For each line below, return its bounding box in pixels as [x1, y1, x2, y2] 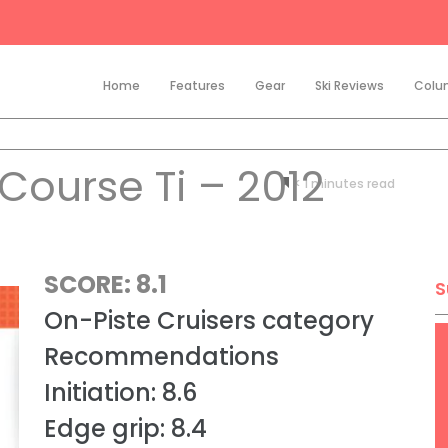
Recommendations [43, 340, 279, 373]
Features [169, 76, 225, 94]
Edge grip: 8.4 [43, 412, 207, 445]
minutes [310, 175, 364, 192]
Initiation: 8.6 [43, 376, 197, 409]
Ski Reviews [314, 76, 384, 94]
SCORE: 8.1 [43, 268, 167, 301]
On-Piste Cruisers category [43, 304, 374, 337]
